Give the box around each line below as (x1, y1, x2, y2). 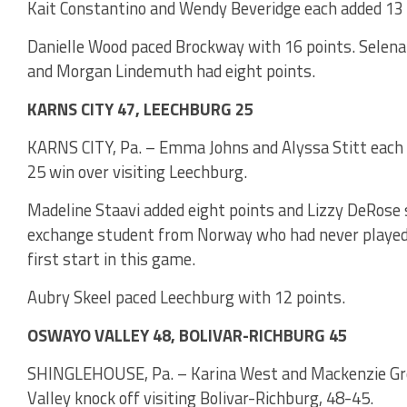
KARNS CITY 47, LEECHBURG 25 (27, 95, 253, 122)
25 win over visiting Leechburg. (27, 158, 247, 184)
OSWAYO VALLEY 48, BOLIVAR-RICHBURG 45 (27, 322, 347, 348)
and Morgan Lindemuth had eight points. (27, 57, 315, 84)
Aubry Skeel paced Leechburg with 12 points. (27, 283, 345, 310)
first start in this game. (27, 245, 195, 272)
